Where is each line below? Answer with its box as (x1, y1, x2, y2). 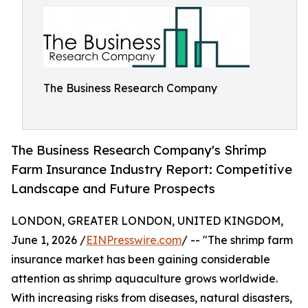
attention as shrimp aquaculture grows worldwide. (11, 272, 278, 286)
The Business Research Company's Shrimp (11, 142, 267, 158)
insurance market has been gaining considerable (11, 252, 270, 267)
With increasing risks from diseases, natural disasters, (11, 291, 292, 305)
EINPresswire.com (86, 233, 181, 247)
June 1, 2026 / (11, 233, 86, 247)
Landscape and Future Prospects (11, 181, 215, 197)
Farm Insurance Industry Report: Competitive (11, 162, 292, 177)
